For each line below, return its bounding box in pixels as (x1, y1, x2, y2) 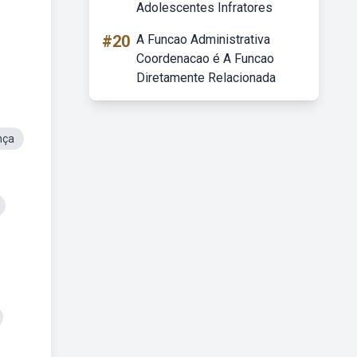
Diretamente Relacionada (136, 70, 276, 85)
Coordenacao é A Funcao (136, 51, 274, 66)
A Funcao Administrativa (136, 32, 270, 47)
